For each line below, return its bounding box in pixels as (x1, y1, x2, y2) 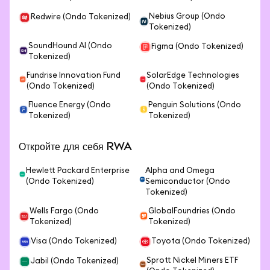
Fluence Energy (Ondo (28, 101, 111, 109)
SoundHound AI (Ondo (28, 42, 113, 50)
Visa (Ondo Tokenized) (31, 237, 117, 245)
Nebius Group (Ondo (149, 13, 226, 20)
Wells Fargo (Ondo (29, 207, 99, 215)
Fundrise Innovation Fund (26, 72, 121, 80)
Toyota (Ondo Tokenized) (151, 237, 250, 245)
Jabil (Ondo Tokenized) (31, 257, 119, 265)
